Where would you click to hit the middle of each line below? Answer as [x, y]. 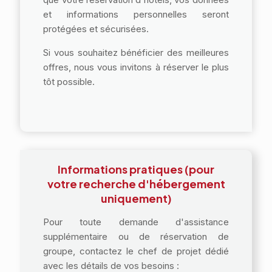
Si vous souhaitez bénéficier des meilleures [136, 53]
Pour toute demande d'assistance [136, 222]
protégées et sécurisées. [97, 29]
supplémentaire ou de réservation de [136, 236]
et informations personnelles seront [136, 14]
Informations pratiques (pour [136, 169]
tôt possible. [69, 82]
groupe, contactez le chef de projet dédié [136, 251]
